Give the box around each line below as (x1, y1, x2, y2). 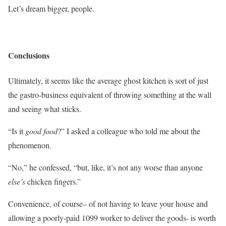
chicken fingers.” (25, 176, 81, 187)
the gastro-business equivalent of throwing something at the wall (8, 89, 211, 100)
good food (25, 125, 58, 136)
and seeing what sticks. (8, 103, 81, 114)
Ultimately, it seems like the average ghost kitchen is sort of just (8, 75, 208, 86)
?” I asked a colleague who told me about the (58, 125, 200, 136)
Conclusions (8, 49, 49, 62)
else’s (8, 176, 25, 187)
